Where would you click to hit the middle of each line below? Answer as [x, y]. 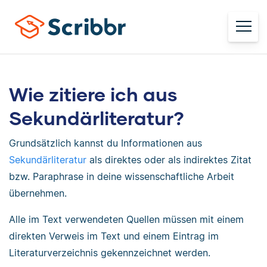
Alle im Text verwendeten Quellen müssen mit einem [126, 219]
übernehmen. [38, 193]
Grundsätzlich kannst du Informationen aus [105, 143]
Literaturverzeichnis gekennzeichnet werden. [110, 253]
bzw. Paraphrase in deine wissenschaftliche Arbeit [122, 176]
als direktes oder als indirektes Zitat [169, 160]
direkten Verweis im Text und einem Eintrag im [114, 236]
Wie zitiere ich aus [93, 94]
